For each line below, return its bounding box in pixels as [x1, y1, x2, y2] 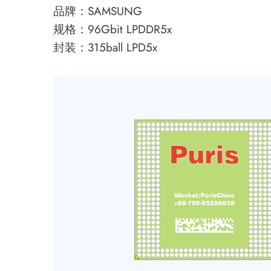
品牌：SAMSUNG [53, 3, 142, 19]
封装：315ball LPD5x [53, 39, 157, 56]
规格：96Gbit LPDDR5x [53, 21, 172, 38]
